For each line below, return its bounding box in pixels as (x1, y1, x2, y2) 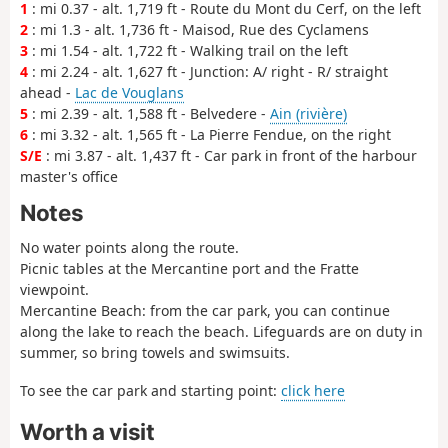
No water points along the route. (20, 237, 239, 257)
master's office (20, 166, 118, 186)
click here (281, 381, 345, 401)
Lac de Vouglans (75, 82, 184, 102)
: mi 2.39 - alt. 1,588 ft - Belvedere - (28, 103, 270, 123)
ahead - (20, 82, 75, 102)
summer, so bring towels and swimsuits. (20, 342, 290, 362)
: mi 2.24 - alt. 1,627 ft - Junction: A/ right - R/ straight (28, 61, 388, 81)
